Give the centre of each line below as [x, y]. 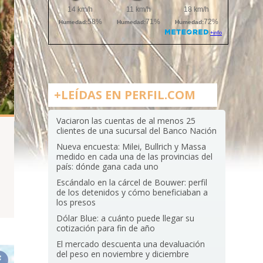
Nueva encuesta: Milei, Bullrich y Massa [131, 146]
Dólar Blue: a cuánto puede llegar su [126, 218]
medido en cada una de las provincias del [135, 156]
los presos [76, 202]
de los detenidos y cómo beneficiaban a [132, 192]
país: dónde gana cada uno [108, 166]
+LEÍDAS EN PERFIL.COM [124, 95]
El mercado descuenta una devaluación [131, 244]
